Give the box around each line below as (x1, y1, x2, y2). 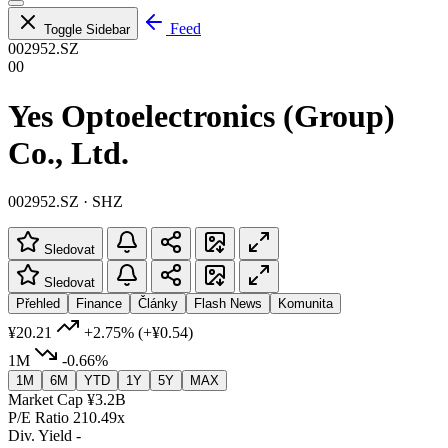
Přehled (16, 295, 60, 311)
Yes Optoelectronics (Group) (8, 97, 395, 134)
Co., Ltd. (8, 134, 129, 171)
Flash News (194, 295, 262, 311)
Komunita (278, 295, 333, 311)
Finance (76, 295, 122, 311)
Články (138, 295, 178, 311)
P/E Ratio (8, 408, 69, 426)
